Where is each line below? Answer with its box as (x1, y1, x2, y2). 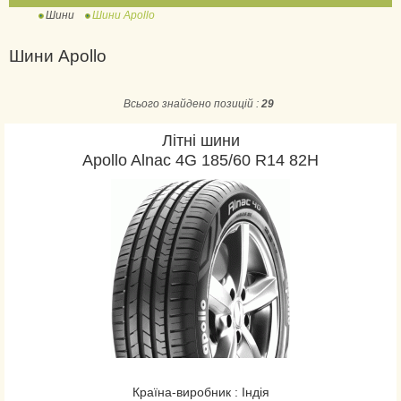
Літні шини (161, 132, 240, 149)
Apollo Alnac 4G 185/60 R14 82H (82, 151, 319, 169)
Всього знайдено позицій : (124, 98, 261, 110)
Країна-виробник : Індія (132, 385, 269, 399)
